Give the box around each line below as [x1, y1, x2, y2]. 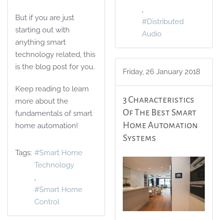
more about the [15, 97, 68, 106]
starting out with [15, 26, 70, 34]
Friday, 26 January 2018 [123, 67, 200, 77]
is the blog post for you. [15, 62, 95, 71]
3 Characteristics [123, 95, 194, 105]
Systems [123, 133, 156, 143]
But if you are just [15, 13, 74, 22]
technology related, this [15, 50, 95, 59]
